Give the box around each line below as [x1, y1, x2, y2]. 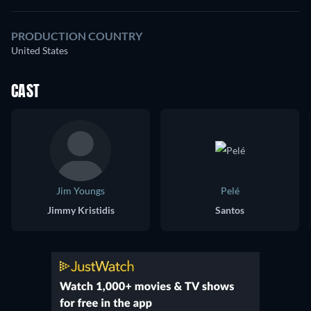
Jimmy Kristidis [47, 204, 115, 216]
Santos [215, 204, 244, 216]
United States [11, 44, 68, 56]
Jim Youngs [56, 185, 105, 196]
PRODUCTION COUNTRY [11, 29, 142, 42]
